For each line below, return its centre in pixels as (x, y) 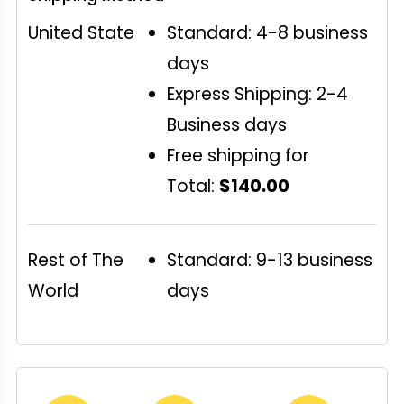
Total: (193, 186)
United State (81, 32)
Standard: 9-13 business (270, 261)
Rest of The (75, 261)
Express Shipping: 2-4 (258, 94)
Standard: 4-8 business (268, 32)
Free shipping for (239, 155)
